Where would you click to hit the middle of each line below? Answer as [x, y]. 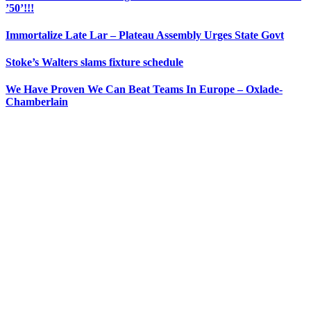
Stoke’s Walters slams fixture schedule [94, 62]
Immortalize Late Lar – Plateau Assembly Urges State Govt [145, 35]
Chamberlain [37, 102]
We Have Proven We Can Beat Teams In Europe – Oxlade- [144, 90]
